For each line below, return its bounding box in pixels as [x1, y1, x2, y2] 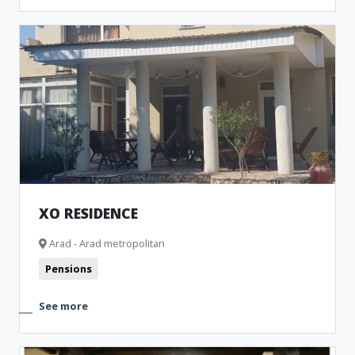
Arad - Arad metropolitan [47, 236, 165, 250]
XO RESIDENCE [39, 204, 138, 223]
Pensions [45, 261, 92, 276]
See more [39, 299, 88, 313]
